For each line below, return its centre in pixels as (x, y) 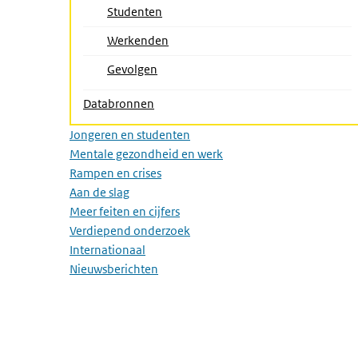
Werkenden (138, 40)
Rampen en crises (115, 173)
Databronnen (119, 103)
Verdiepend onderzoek (130, 231)
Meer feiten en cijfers (125, 211)
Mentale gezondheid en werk (146, 154)
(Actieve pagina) (211, 40)
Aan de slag (99, 192)
